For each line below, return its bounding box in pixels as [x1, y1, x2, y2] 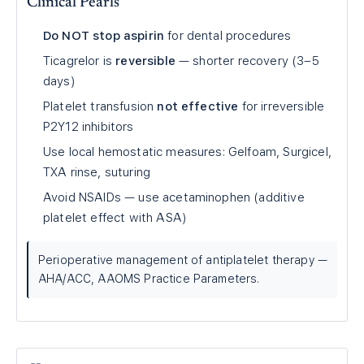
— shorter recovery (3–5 [175, 54, 319, 68]
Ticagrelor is [43, 54, 116, 68]
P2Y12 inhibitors [43, 119, 134, 134]
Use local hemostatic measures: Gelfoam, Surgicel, [43, 145, 331, 159]
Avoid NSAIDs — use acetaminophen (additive [43, 190, 305, 205]
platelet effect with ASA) [43, 210, 188, 225]
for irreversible [238, 99, 325, 114]
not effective [157, 99, 239, 114]
